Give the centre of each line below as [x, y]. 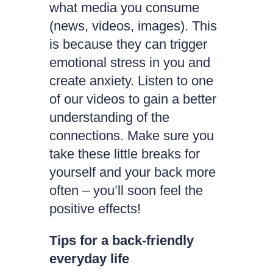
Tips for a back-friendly [121, 240]
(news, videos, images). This [133, 26]
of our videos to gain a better [133, 99]
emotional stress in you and [129, 62]
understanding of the [109, 117]
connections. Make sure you [131, 136]
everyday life [89, 259]
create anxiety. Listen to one [131, 81]
